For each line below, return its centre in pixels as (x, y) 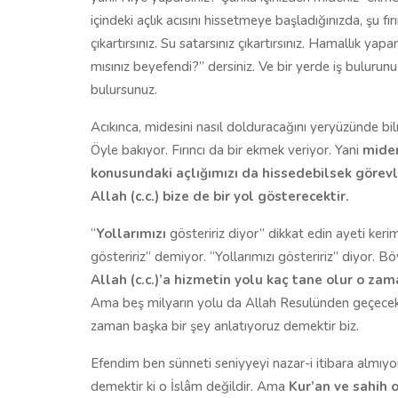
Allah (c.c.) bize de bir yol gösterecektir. (220, 196)
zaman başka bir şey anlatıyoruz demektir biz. (225, 326)
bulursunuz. (124, 89)
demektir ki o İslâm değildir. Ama (190, 386)
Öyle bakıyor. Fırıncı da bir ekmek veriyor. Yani (227, 150)
